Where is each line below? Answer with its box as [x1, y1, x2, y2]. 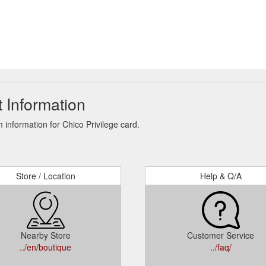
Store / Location [15, 170, 75, 182]
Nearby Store [20, 229, 71, 241]
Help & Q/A [199, 170, 242, 182]
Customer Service [187, 229, 254, 241]
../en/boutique [20, 241, 71, 253]
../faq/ [210, 241, 232, 253]
